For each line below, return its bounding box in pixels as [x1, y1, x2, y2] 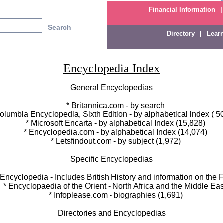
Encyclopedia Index [63, 62, 160, 75]
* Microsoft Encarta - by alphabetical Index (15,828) [18, 119, 205, 127]
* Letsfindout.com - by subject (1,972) [42, 137, 181, 145]
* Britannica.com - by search [58, 101, 165, 110]
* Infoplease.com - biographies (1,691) [40, 191, 183, 199]
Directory [167, 30, 195, 37]
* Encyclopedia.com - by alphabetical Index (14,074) [16, 128, 207, 136]
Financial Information [148, 6, 215, 13]
